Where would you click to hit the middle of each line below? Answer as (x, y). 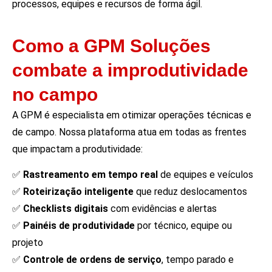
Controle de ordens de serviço (92, 259)
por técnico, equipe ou (183, 225)
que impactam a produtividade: (77, 149)
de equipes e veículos (206, 174)
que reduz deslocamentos (190, 191)
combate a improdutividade (130, 70)
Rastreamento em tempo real (90, 174)
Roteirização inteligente (78, 191)
